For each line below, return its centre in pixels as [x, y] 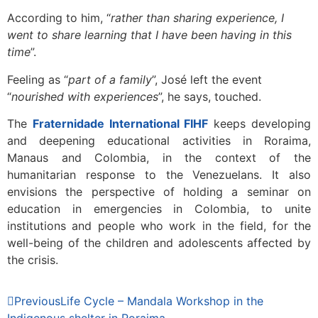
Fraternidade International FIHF [120, 123]
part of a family [110, 79]
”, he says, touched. [210, 96]
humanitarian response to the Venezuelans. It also [159, 174]
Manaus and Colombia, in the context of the [159, 157]
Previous [37, 301]
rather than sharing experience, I [197, 18]
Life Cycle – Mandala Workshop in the [162, 301]
